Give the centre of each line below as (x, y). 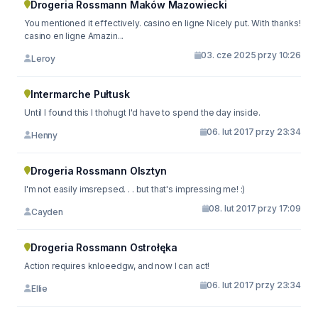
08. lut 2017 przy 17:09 (255, 208)
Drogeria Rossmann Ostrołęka (104, 247)
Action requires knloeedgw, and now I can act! (117, 266)
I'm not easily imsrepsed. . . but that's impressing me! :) (135, 189)
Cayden (47, 212)
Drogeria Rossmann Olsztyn (98, 171)
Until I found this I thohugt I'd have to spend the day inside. (142, 113)
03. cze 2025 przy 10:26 (251, 55)
